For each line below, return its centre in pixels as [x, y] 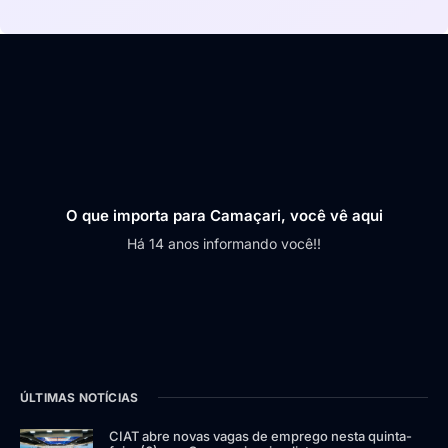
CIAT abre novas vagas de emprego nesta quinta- [261, 435]
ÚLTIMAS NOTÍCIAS [79, 397]
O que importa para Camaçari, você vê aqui [224, 215]
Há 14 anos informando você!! [224, 243]
